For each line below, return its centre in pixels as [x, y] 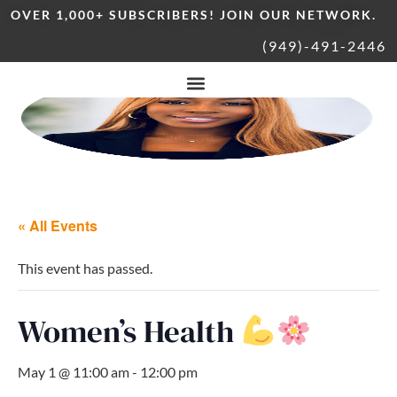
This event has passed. [85, 268]
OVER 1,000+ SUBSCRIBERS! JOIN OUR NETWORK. [194, 15]
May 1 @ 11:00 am [74, 372]
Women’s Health [129, 331]
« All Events [58, 226]
